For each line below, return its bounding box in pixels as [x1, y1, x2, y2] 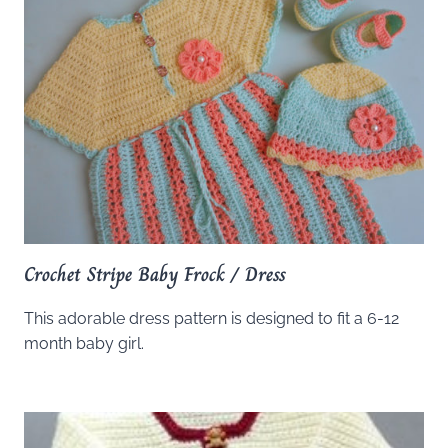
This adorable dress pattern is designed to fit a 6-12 [24, 308, 399, 328]
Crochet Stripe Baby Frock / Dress [24, 258, 286, 290]
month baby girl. [24, 333, 144, 353]
